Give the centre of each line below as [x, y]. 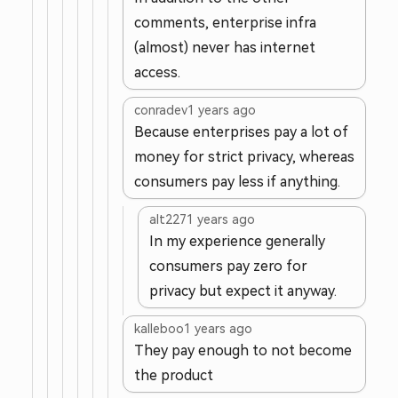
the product [174, 375]
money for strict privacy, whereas [244, 157]
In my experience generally [237, 241]
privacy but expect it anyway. [243, 291]
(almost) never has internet [225, 48]
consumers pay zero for [228, 266]
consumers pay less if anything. [237, 182]
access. [157, 72]
